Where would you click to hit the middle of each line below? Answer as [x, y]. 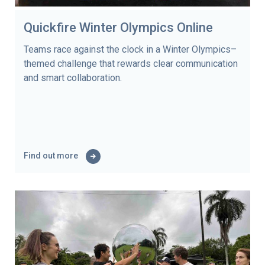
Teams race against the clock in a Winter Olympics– [130, 49]
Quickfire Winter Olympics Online [118, 27]
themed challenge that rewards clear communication [131, 63]
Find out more [52, 155]
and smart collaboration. [73, 77]
